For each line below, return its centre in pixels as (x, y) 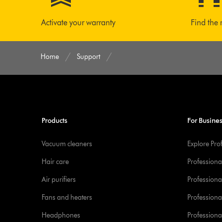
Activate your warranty (78, 23)
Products (54, 121)
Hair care (55, 162)
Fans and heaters (67, 197)
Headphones (61, 215)
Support (89, 57)
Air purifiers (58, 180)
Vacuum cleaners (67, 144)
